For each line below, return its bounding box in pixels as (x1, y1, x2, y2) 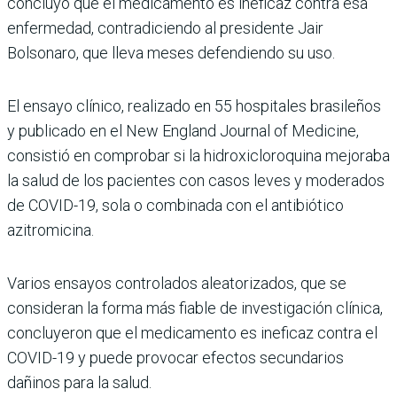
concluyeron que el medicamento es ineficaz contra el (7, 323, 378, 342)
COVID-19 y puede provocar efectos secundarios (7, 347, 344, 367)
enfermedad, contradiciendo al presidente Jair (7, 18, 323, 37)
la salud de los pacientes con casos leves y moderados (7, 170, 385, 190)
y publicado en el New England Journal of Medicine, (7, 121, 359, 140)
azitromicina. (7, 220, 94, 239)
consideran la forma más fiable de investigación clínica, (7, 298, 383, 317)
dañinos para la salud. (7, 372, 152, 392)
